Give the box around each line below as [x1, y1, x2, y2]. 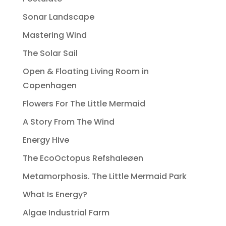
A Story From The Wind [22, 116, 115, 128]
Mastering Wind [22, 29, 87, 41]
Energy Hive [22, 134, 69, 146]
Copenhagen [22, 80, 77, 92]
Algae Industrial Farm [22, 207, 109, 219]
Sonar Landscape [22, 11, 94, 23]
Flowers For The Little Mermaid [22, 98, 145, 110]
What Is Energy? [22, 189, 87, 201]
